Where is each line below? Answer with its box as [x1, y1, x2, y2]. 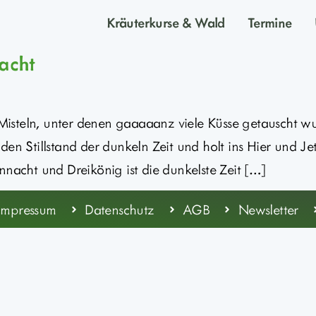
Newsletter [238, 200, 298, 219]
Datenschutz [85, 200, 154, 219]
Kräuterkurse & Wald [107, 13, 225, 31]
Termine [247, 13, 292, 31]
